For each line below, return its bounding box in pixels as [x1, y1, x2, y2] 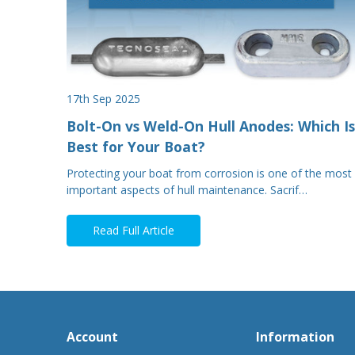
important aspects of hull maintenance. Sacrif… [67, 182, 307, 198]
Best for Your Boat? [67, 136, 205, 156]
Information [256, 327, 335, 345]
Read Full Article [92, 223, 174, 239]
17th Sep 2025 [67, 91, 140, 107]
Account [67, 327, 118, 345]
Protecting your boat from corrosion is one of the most [67, 166, 352, 181]
